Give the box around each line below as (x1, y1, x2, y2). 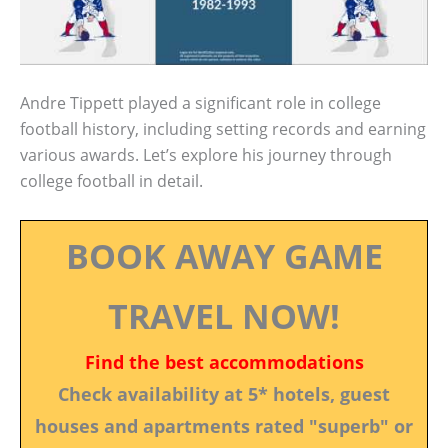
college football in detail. (20, 170, 203, 193)
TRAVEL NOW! (108, 292, 340, 339)
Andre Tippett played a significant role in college (20, 92, 381, 115)
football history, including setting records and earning (20, 118, 426, 141)
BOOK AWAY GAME (65, 232, 383, 279)
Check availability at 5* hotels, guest (58, 381, 390, 406)
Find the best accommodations (84, 349, 364, 374)
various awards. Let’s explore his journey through (20, 144, 392, 167)
